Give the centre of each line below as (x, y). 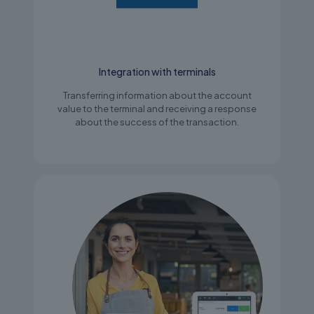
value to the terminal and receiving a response (157, 108)
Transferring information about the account (157, 95)
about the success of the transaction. (157, 122)
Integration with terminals (157, 71)
